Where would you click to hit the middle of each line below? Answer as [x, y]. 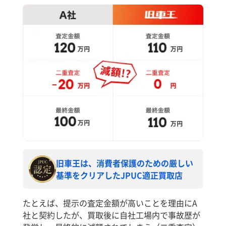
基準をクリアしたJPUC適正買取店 [119, 175]
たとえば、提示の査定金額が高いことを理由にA [110, 203]
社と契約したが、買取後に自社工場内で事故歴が [111, 215]
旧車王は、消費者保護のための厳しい [125, 163]
